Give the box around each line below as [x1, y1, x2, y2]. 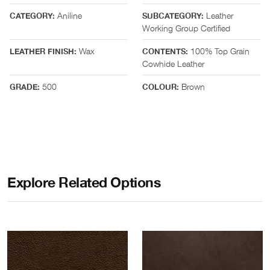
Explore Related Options [7, 171, 161, 195]
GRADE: [10, 81, 40, 93]
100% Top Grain [188, 44, 250, 57]
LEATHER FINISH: [10, 46, 77, 58]
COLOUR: [142, 81, 179, 93]
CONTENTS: [142, 46, 188, 58]
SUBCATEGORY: [142, 10, 204, 22]
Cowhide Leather [142, 57, 204, 70]
